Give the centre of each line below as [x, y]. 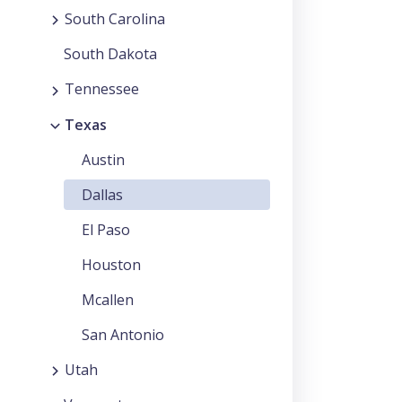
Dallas [102, 194]
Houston [111, 264]
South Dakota [110, 54]
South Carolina [115, 19]
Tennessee [102, 89]
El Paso [106, 229]
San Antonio [123, 334]
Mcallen [108, 299]
